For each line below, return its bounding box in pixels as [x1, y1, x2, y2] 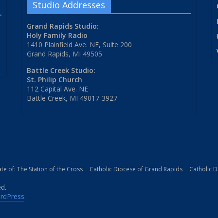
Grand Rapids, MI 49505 [27, 49, 102, 59]
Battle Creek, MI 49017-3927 [27, 93, 117, 103]
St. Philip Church [27, 75, 82, 85]
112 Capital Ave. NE [27, 84, 88, 94]
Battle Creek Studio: [27, 66, 95, 75]
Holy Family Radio [27, 31, 88, 40]
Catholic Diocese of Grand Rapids [90, 165, 182, 174]
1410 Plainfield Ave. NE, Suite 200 [27, 40, 132, 50]
